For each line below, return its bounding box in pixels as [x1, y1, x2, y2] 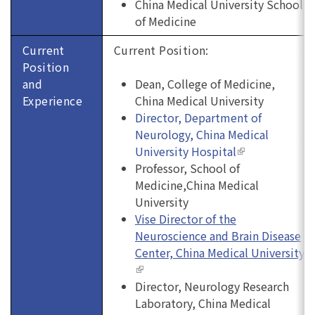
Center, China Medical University [135, 244, 304, 261]
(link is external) [135, 261, 220, 278]
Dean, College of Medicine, [135, 75, 275, 92]
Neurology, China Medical [135, 126, 269, 143]
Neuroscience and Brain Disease [135, 227, 301, 244]
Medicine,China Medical [135, 176, 259, 193]
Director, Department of [135, 109, 262, 126]
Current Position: [114, 41, 209, 58]
